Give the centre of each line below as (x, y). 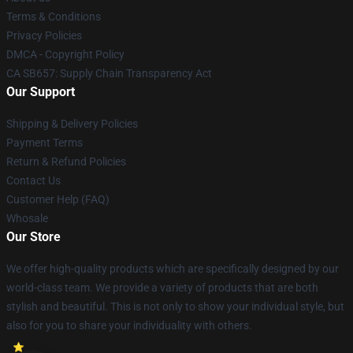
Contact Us (33, 180)
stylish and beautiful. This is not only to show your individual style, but (175, 306)
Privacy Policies (44, 35)
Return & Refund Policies (66, 161)
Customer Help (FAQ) (58, 199)
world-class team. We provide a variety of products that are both (162, 287)
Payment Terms (45, 142)
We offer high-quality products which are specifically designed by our (173, 268)
